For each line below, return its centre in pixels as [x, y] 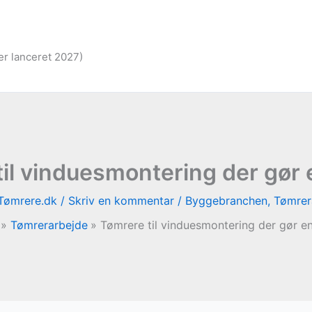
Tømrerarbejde [49, 225]
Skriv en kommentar [121, 201]
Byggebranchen [226, 201]
